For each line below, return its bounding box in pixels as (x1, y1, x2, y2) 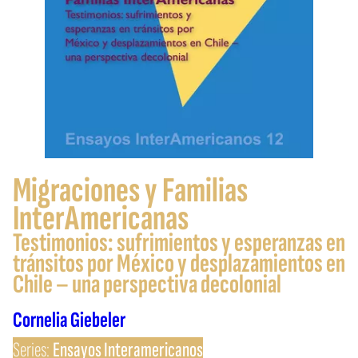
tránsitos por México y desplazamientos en (13, 248, 345, 280)
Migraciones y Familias (13, 169, 248, 213)
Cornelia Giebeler (13, 307, 125, 334)
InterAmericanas (13, 197, 189, 241)
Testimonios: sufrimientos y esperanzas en (13, 227, 345, 260)
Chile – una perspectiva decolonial (13, 268, 281, 301)
